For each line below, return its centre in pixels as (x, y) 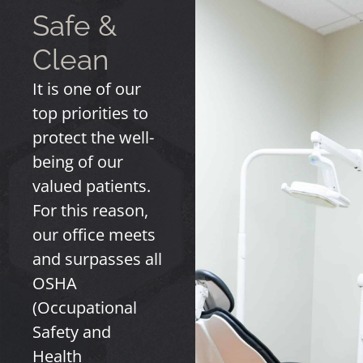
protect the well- (93, 137)
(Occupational (85, 307)
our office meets (94, 235)
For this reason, (90, 210)
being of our (78, 162)
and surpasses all (97, 259)
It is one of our (87, 89)
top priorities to (90, 113)
